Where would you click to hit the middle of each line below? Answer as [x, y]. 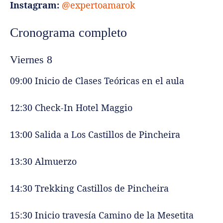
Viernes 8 [31, 59]
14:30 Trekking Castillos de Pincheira [89, 188]
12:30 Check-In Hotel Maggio [71, 107]
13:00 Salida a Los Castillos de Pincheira [95, 134]
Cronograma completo [68, 32]
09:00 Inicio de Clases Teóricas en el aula [97, 80]
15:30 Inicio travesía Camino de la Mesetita [102, 215]
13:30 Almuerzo [43, 161]
